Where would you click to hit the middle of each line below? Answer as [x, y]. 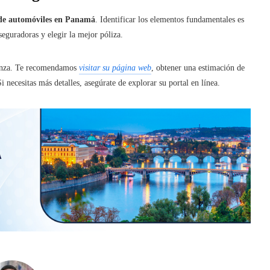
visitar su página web [115, 67]
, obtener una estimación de [198, 67]
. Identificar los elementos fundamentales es [170, 19]
